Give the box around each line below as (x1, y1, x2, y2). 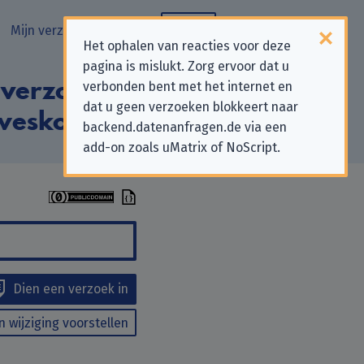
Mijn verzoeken (11, 23, 99, 38)
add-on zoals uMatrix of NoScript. (83, 140, 280, 155)
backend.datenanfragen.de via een (83, 119, 287, 135)
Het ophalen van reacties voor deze (83, 38, 291, 54)
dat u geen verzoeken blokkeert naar (83, 99, 298, 115)
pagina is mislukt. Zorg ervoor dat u (83, 58, 289, 74)
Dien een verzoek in (13, 281, 128, 297)
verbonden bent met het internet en (83, 79, 292, 94)
